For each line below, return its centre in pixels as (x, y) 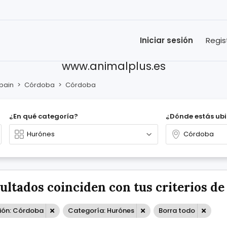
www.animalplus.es (113, 66)
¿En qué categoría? (44, 116)
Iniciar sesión (166, 40)
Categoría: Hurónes (101, 211)
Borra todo (177, 211)
